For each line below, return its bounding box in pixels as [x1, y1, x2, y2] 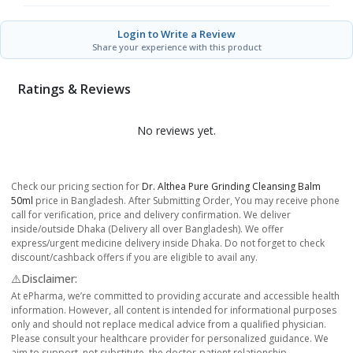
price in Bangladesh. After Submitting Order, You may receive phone [33, 193, 340, 207]
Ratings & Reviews [17, 80, 131, 98]
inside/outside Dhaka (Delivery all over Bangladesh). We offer [11, 221, 284, 236]
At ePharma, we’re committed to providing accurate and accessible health [11, 288, 340, 303]
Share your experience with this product [91, 40, 262, 53]
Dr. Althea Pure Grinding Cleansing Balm [142, 179, 321, 193]
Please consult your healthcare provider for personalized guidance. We [11, 331, 329, 345]
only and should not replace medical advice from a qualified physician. [11, 317, 326, 331]
